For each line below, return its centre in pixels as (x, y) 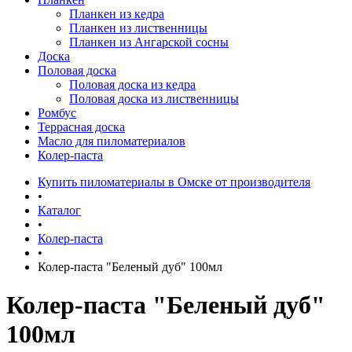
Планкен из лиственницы (138, 28)
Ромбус (57, 113)
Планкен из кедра (117, 14)
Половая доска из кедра (132, 84)
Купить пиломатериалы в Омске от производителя (174, 182)
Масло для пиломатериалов (112, 141)
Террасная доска (81, 127)
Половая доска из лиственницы (154, 99)
